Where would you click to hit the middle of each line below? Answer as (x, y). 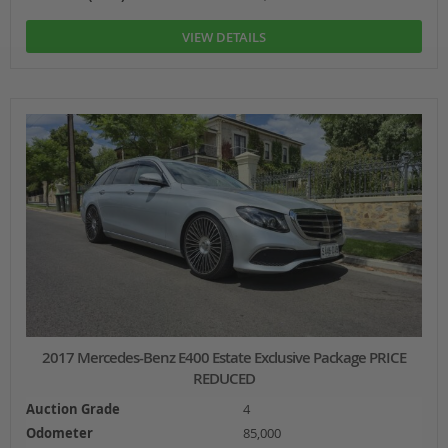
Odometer (59, 432)
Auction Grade (72, 408)
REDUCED (224, 378)
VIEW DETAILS (224, 36)
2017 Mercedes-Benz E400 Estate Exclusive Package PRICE (224, 357)
